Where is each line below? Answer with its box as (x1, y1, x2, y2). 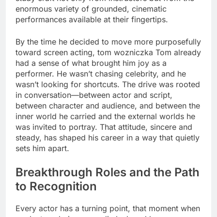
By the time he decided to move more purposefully (15, 36, 201, 46)
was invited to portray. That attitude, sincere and (15, 122, 192, 132)
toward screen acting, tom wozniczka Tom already (15, 47, 201, 57)
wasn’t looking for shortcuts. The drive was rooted (15, 79, 200, 89)
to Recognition (15, 179, 97, 193)
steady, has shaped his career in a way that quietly (15, 132, 200, 142)
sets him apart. (15, 143, 69, 153)
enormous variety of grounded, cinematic (15, 3, 167, 14)
